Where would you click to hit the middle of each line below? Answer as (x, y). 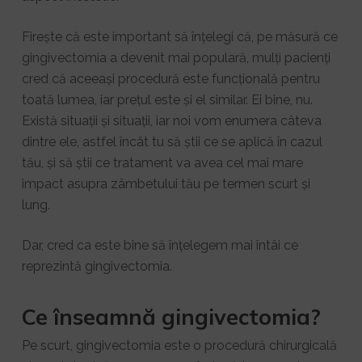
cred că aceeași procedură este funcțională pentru (170, 79)
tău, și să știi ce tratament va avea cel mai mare (162, 163)
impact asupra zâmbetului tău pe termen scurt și (166, 184)
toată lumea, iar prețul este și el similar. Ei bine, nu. (167, 100)
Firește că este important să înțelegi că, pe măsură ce (179, 37)
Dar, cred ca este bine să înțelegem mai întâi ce (160, 246)
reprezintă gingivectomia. (97, 267)
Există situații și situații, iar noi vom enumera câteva (171, 121)
